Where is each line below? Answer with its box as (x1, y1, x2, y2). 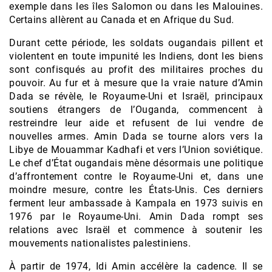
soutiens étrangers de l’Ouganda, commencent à (9, 104, 263, 116)
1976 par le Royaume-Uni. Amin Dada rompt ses (9, 211, 263, 223)
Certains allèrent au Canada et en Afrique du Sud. (9, 14, 234, 26)
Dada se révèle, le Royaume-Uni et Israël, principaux (9, 90, 263, 103)
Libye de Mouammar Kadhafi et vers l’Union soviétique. (9, 144, 263, 156)
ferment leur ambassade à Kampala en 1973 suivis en (9, 197, 263, 209)
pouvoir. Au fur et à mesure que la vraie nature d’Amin (9, 77, 263, 89)
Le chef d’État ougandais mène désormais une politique (9, 157, 263, 169)
